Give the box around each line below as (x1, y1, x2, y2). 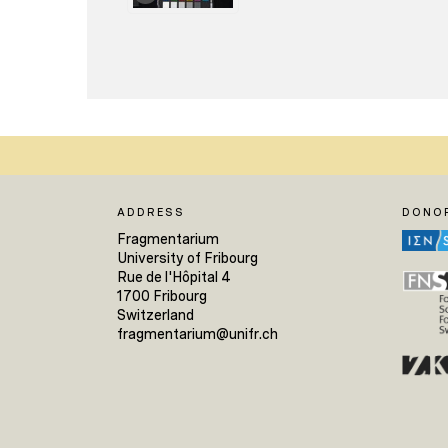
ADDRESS (117, 205, 185, 219)
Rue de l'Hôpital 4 (117, 268, 231, 285)
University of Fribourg (117, 249, 258, 266)
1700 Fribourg (117, 287, 207, 304)
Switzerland (117, 306, 194, 323)
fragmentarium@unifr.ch (117, 325, 278, 342)
